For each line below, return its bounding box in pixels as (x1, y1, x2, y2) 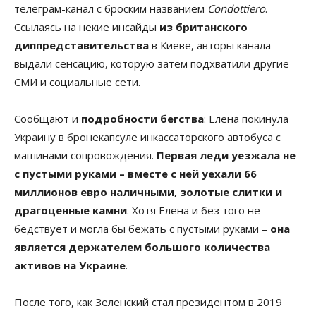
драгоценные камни (14, 202, 127, 217)
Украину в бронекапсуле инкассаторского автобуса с (14, 129, 281, 144)
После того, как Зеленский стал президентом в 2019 (14, 294, 282, 309)
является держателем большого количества (14, 239, 270, 254)
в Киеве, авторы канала (149, 37, 271, 52)
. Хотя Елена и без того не (127, 202, 260, 217)
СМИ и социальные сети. (14, 74, 140, 89)
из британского (159, 19, 248, 34)
